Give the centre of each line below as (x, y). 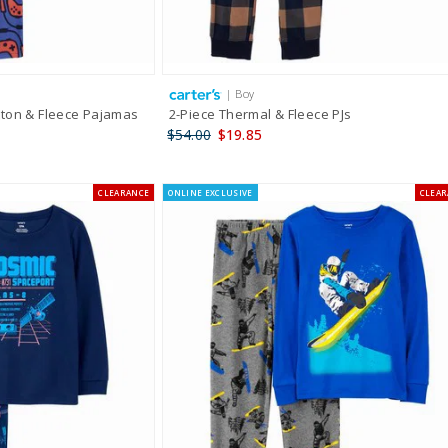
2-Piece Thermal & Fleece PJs (260, 114)
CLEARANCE (124, 193)
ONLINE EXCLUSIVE (210, 193)
